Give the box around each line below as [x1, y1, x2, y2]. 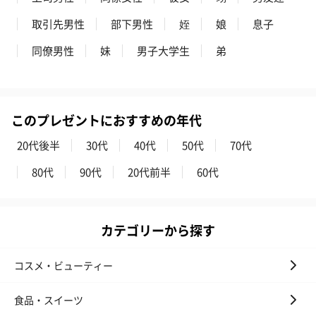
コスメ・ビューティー [14, 257, 113, 272]
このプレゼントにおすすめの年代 [11, 110, 202, 129]
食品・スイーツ [14, 292, 83, 307]
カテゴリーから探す [101, 220, 215, 239]
